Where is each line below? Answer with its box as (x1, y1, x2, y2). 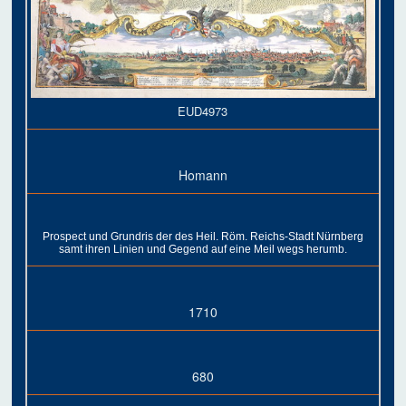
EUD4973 (178, 101, 228, 120)
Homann (178, 165, 227, 184)
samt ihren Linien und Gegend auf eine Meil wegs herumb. (58, 242, 347, 256)
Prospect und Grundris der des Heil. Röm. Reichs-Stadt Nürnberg (42, 229, 363, 243)
